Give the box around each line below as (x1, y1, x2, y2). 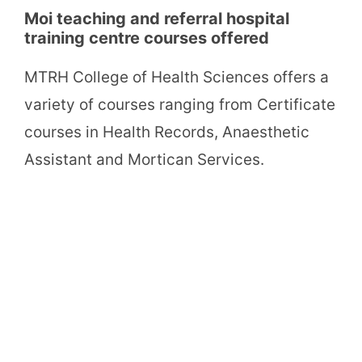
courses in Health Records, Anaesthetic (24, 123, 309, 142)
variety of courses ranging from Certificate (24, 95, 335, 115)
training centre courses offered (24, 28, 269, 48)
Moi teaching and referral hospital (24, 9, 289, 29)
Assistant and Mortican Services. (24, 150, 264, 170)
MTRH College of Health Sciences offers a (24, 68, 329, 87)
